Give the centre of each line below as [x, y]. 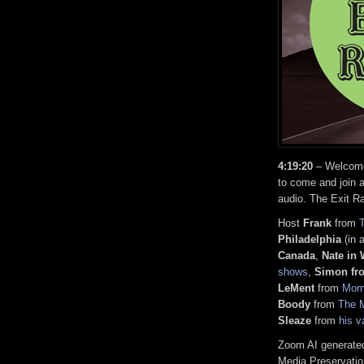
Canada [297, 255]
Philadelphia [310, 239]
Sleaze [295, 320]
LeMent [296, 288]
